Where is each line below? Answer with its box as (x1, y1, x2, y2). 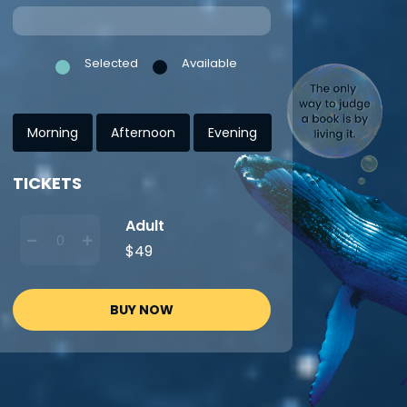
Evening (208, 124, 257, 142)
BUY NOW (110, 301, 174, 319)
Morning (27, 124, 78, 142)
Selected (84, 55, 138, 73)
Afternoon (111, 124, 175, 142)
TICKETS (13, 172, 82, 194)
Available (182, 55, 237, 73)
